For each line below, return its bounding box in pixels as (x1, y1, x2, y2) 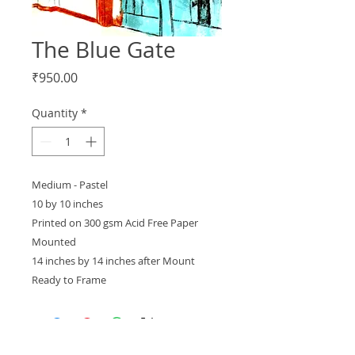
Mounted (32, 235, 76, 249)
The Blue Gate (32, 35, 176, 64)
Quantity (32, 105, 78, 120)
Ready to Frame (32, 273, 106, 287)
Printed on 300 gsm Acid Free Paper (32, 216, 198, 230)
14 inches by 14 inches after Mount (32, 254, 195, 268)
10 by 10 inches (32, 197, 103, 211)
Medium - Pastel (32, 177, 108, 192)
